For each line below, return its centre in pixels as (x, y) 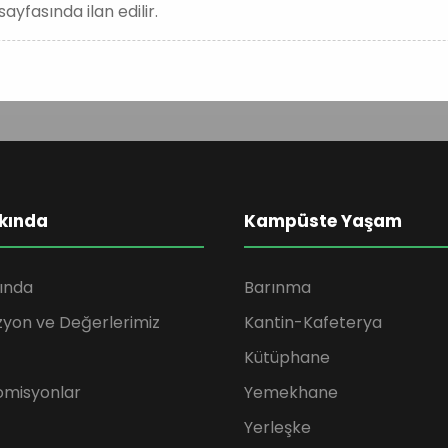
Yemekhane (291, 392)
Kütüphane (287, 357)
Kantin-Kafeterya (313, 322)
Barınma (277, 287)
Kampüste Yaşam (323, 221)
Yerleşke (277, 427)
